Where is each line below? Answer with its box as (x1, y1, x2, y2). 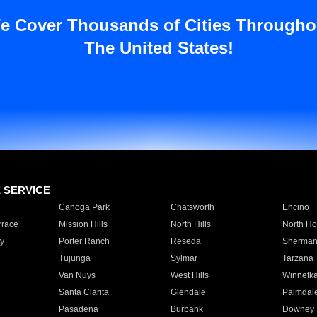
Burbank (170, 304, 203, 314)
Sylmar (170, 253, 197, 263)
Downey (282, 304, 314, 314)
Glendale (170, 287, 206, 297)
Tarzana (282, 253, 313, 263)
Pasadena (58, 304, 98, 314)
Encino (282, 202, 309, 212)
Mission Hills (58, 219, 108, 229)
